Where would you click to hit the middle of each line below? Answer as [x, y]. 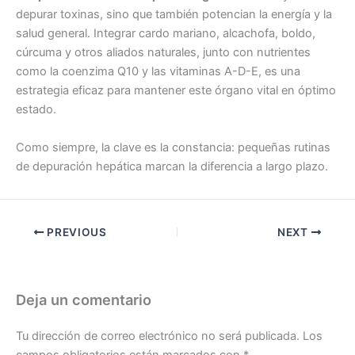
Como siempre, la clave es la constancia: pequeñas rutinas [173, 147]
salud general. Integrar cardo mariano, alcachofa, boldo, [166, 34]
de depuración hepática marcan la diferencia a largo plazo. [172, 166]
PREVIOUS [75, 233]
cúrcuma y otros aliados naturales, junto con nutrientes [163, 53]
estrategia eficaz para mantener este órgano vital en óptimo [176, 91]
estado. [36, 110]
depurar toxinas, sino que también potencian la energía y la [174, 15]
